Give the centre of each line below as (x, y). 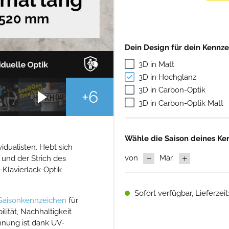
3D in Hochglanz (168, 77)
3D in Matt (157, 64)
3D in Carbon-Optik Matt (181, 103)
